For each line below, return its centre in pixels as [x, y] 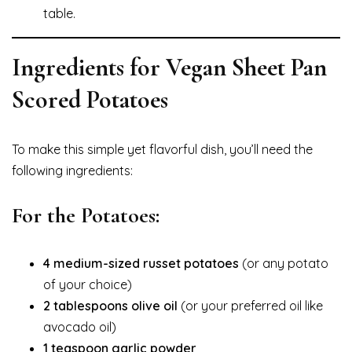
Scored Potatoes [90, 99]
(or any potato [284, 263]
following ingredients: [72, 170]
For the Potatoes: [86, 215]
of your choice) [88, 284]
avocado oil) [80, 326]
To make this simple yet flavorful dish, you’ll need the [162, 149]
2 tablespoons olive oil [110, 305]
